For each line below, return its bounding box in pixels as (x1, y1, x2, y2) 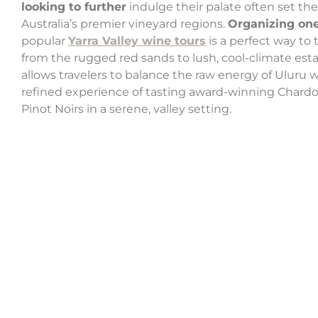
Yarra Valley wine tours (68, 33, 206, 48)
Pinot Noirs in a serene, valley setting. (21, 102, 231, 116)
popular (21, 33, 68, 48)
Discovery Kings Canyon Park (57, 302, 237, 317)
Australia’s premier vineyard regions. (21, 16, 228, 31)
